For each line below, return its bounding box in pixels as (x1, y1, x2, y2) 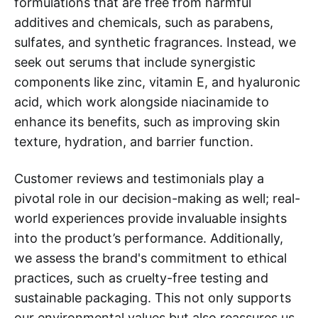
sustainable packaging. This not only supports (14, 290, 291, 305)
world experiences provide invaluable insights (14, 210, 287, 226)
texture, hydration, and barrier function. (14, 133, 253, 149)
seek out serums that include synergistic (14, 54, 256, 70)
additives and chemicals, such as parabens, (14, 14, 273, 30)
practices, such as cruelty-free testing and (14, 270, 268, 285)
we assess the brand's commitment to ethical (14, 250, 287, 265)
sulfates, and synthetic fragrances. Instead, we (14, 34, 296, 50)
